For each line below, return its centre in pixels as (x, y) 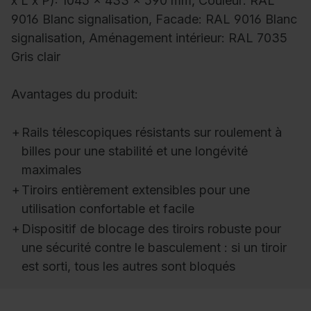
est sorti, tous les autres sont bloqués (128, 267)
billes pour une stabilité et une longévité (135, 151)
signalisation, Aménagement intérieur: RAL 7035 (149, 38)
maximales (51, 170)
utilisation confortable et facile (108, 209)
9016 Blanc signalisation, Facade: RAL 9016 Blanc (154, 19)
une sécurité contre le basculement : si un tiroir (154, 248)
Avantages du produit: (75, 94)
